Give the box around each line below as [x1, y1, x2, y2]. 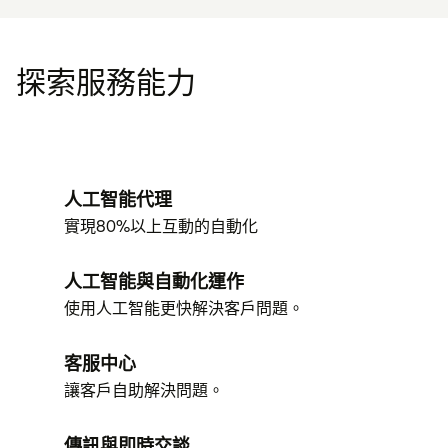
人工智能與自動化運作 [64, 269, 244, 293]
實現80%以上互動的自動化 [64, 215, 258, 237]
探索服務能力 [16, 62, 196, 102]
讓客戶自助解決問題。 [64, 379, 224, 401]
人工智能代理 [64, 187, 172, 211]
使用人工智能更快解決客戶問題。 [64, 297, 304, 319]
